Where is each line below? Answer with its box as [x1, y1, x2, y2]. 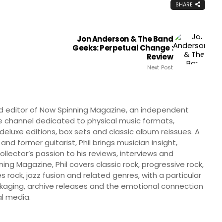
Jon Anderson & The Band [77, 33, 173, 44]
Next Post [147, 63, 173, 71]
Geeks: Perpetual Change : [72, 42, 173, 53]
